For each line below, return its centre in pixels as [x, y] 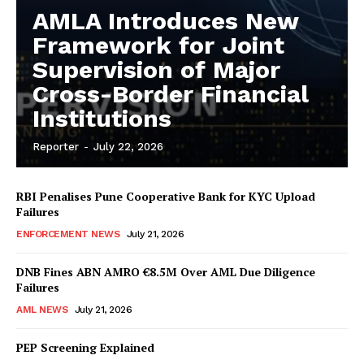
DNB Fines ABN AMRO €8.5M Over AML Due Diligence [166, 272]
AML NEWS [42, 310]
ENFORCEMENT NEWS [68, 234]
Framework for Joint [158, 45]
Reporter [56, 147]
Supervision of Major [156, 69]
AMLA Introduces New [166, 21]
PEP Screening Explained [85, 347]
